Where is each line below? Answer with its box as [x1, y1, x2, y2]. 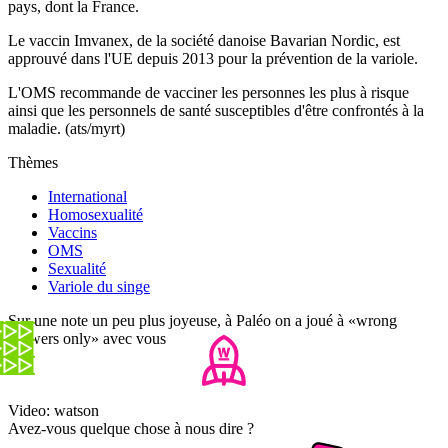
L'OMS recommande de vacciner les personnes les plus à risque [8, 84, 409, 102]
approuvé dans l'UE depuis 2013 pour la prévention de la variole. [8, 50, 418, 68]
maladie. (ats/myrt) [8, 120, 125, 138]
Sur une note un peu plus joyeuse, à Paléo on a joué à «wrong [8, 312, 397, 330]
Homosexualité [48, 206, 143, 224]
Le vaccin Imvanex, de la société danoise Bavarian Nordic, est [8, 32, 400, 50]
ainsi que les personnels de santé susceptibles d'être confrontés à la [8, 102, 424, 120]
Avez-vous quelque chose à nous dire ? [8, 420, 254, 438]
